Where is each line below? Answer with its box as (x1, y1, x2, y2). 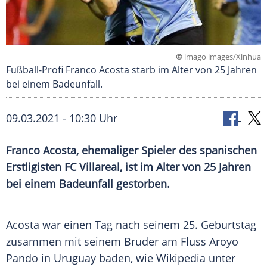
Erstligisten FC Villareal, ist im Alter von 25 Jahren (6, 160, 251, 175)
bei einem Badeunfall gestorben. (6, 176, 170, 191)
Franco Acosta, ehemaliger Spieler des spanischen (6, 143, 257, 158)
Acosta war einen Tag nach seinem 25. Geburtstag (6, 218, 256, 232)
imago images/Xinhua (182, 51, 261, 63)
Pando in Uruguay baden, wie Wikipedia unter (6, 251, 235, 266)
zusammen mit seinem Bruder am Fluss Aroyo (6, 234, 238, 249)
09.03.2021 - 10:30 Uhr (6, 111, 117, 126)
